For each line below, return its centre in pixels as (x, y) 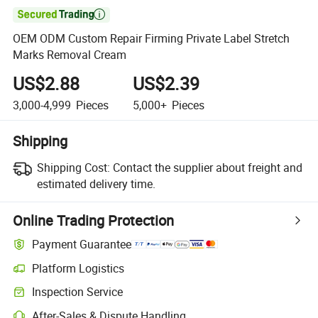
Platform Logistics (78, 268)
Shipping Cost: (73, 167)
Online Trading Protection (94, 220)
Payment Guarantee (82, 245)
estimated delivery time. (96, 183)
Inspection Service (78, 292)
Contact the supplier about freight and (207, 167)
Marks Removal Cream (70, 55)
